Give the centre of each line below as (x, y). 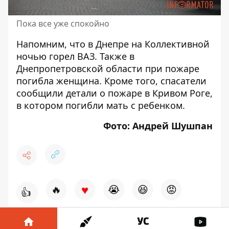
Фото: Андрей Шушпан (158, 125)
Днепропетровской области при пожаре (108, 68)
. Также (112, 56)
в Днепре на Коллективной (149, 44)
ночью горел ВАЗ (55, 56)
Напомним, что (52, 44)
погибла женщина (58, 81)
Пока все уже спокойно (63, 23)
